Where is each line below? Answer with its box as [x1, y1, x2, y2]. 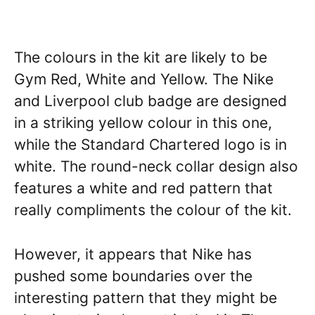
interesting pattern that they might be [14, 288, 277, 307]
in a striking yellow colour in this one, [14, 114, 272, 132]
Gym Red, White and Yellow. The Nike [14, 70, 274, 89]
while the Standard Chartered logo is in [14, 136, 287, 154]
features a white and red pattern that [14, 179, 273, 198]
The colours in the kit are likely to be [14, 49, 267, 67]
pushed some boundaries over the [14, 266, 252, 285]
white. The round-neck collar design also [14, 157, 298, 176]
